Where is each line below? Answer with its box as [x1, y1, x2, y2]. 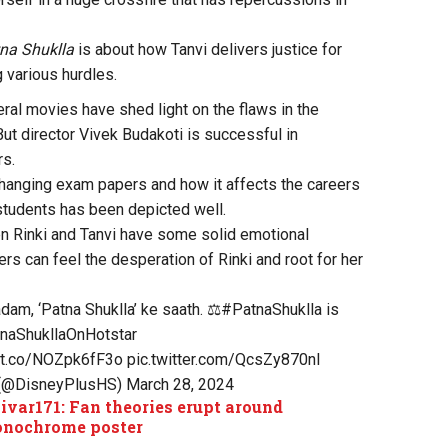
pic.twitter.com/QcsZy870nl [127, 349, 320, 369]
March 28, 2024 [126, 374, 234, 394]
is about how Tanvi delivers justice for [74, 39, 342, 59]
